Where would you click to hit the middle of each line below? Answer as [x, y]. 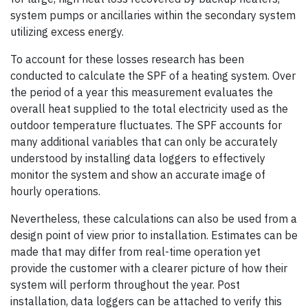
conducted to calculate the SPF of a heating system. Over [153, 76]
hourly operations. [55, 191]
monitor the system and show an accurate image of [138, 175]
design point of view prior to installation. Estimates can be [154, 235]
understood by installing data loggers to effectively [138, 158]
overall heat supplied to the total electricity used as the [149, 109]
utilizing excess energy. [67, 32]
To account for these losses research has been [127, 59]
